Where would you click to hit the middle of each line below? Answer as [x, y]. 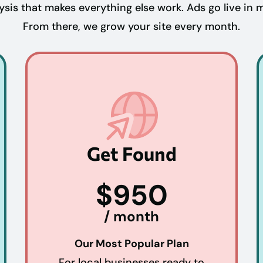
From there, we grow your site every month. [131, 26]
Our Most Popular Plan [131, 243]
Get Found [131, 153]
